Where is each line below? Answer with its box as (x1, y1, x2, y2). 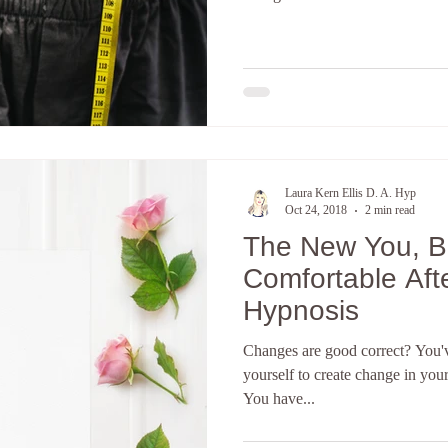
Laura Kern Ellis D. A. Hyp (285, 186, 416, 200)
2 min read (365, 203, 415, 217)
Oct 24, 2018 (285, 203, 347, 217)
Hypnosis (243, 295, 359, 326)
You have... (243, 390, 315, 407)
